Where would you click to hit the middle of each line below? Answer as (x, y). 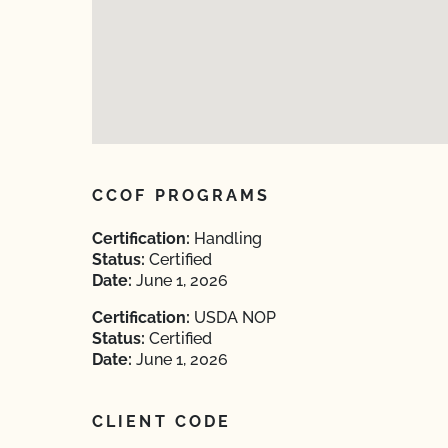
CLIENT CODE (162, 421)
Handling (226, 238)
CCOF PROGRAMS (181, 195)
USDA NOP (233, 317)
